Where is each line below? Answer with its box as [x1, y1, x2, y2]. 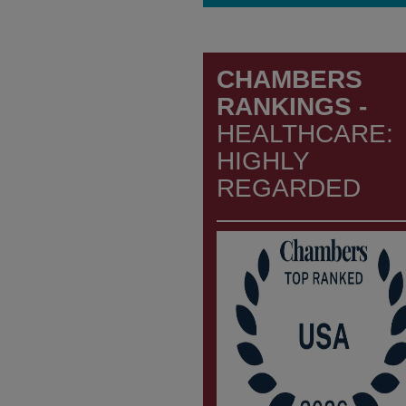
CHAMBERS [217, 65, 362, 94]
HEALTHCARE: [217, 120, 393, 149]
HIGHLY [217, 147, 310, 176]
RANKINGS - [217, 92, 367, 121]
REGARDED [217, 174, 361, 203]
